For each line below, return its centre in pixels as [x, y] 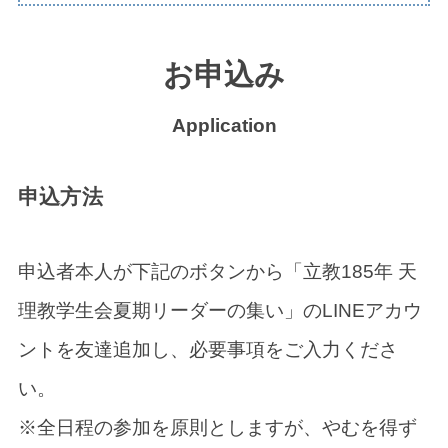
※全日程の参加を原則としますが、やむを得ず [217, 428]
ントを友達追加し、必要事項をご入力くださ [207, 350]
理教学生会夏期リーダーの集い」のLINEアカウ [219, 311]
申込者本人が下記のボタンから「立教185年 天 [217, 272]
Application [224, 126]
